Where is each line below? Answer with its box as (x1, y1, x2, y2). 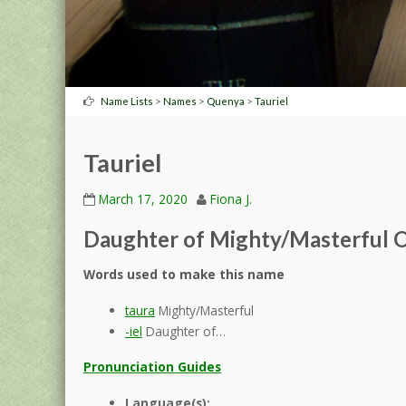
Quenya (207, 95, 245, 108)
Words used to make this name (83, 265, 285, 283)
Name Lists (101, 95, 153, 108)
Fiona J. (210, 189, 252, 208)
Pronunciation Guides (83, 357, 221, 375)
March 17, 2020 (99, 189, 188, 208)
